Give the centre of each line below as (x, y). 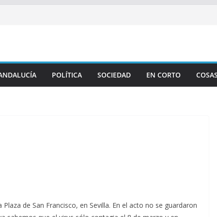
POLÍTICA (67, 75)
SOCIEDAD (114, 75)
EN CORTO (163, 75)
